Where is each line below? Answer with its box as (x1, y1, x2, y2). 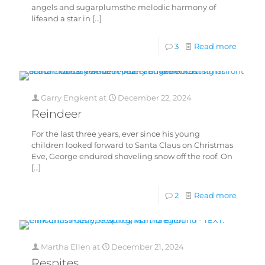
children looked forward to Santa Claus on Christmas (31, 140, 233, 150)
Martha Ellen (41, 242, 91, 251)
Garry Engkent (41, 93, 97, 102)
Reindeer (31, 107, 82, 121)
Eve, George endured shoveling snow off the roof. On (31, 151, 232, 161)
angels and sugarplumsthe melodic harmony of (31, 2, 216, 12)
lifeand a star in (31, 14, 91, 23)
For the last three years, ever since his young (31, 129, 200, 138)
